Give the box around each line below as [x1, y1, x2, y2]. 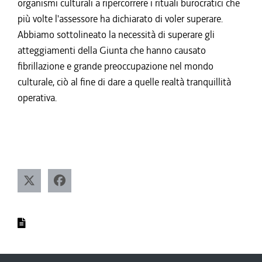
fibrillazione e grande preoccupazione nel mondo [18, 60, 213, 73]
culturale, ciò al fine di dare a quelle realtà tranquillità [18, 75, 231, 88]
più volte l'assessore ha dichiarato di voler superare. [18, 12, 223, 25]
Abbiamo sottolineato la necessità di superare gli [18, 28, 215, 41]
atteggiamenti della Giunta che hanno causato [18, 44, 206, 57]
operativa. [18, 91, 57, 104]
